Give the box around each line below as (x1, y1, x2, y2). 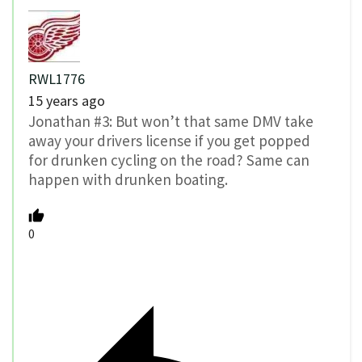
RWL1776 (28, 69, 85, 89)
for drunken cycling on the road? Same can (28, 150, 309, 170)
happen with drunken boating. (28, 170, 228, 190)
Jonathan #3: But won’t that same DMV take (28, 112, 314, 132)
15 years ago (28, 91, 105, 111)
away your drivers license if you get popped (28, 131, 310, 151)
